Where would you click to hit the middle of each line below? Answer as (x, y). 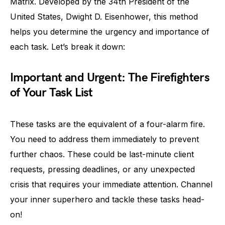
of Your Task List (51, 93)
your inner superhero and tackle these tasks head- (107, 199)
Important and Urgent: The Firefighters (110, 78)
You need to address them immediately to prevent (104, 139)
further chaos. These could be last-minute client (102, 154)
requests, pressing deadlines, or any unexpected (102, 169)
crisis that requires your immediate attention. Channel (111, 184)
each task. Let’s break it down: (68, 47)
